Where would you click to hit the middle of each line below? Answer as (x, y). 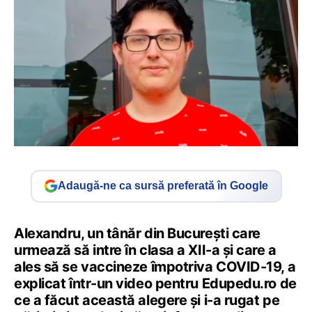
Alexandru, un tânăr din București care (137, 233)
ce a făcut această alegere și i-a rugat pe (147, 300)
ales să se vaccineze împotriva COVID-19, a (155, 266)
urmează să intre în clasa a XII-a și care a (145, 250)
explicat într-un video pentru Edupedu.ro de (155, 283)
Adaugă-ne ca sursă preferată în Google (163, 186)
